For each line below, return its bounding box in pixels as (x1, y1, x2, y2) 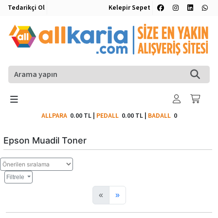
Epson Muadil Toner (3, 135, 87, 145)
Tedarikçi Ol (8, 3, 45, 13)
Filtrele (6, 173, 26, 181)
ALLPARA (41, 110, 70, 121)
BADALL (147, 110, 171, 121)
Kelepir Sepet (109, 3, 150, 13)
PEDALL (96, 110, 122, 121)
